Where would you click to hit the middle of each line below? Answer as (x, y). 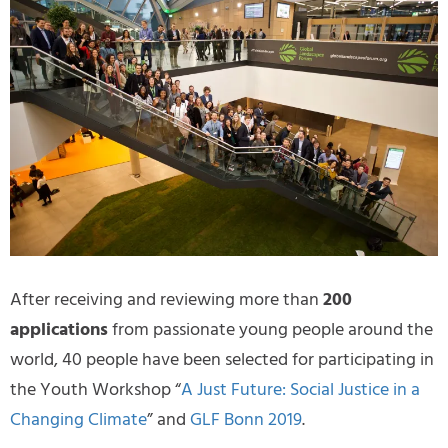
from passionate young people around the (270, 330)
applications (59, 330)
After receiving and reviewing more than (166, 300)
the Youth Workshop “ (95, 390)
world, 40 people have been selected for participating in (222, 360)
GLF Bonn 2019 (246, 420)
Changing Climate (78, 420)
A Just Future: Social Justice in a (300, 390)
